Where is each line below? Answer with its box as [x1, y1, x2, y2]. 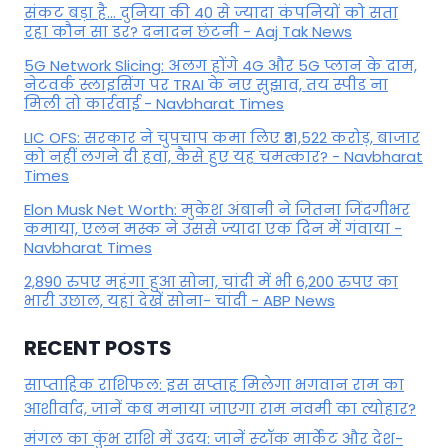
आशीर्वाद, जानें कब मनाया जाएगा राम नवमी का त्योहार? [24, 397, 416, 419]
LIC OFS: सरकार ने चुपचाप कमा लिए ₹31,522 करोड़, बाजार [24, 127, 420, 149]
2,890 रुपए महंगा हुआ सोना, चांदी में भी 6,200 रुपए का [24, 271, 398, 293]
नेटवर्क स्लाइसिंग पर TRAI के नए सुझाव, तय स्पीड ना [24, 74, 388, 96]
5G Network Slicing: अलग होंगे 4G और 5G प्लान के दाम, [24, 55, 417, 77]
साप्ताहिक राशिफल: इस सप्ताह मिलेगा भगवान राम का [24, 373, 404, 395]
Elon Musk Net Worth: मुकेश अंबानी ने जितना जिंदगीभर [24, 199, 410, 221]
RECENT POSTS [24, 333, 172, 362]
